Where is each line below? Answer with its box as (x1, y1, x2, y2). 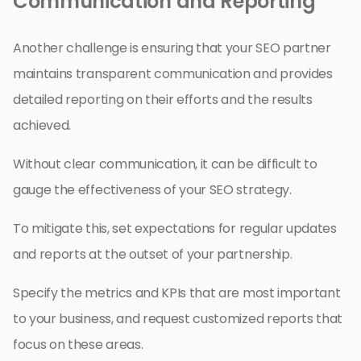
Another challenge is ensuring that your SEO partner (13, 39, 331, 58)
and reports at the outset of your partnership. (13, 245, 293, 264)
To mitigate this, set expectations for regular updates (13, 219, 337, 239)
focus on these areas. (13, 335, 143, 355)
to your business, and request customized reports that (13, 309, 343, 329)
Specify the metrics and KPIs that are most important (13, 284, 341, 303)
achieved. (13, 116, 72, 135)
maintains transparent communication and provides (13, 64, 333, 84)
